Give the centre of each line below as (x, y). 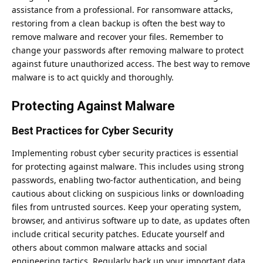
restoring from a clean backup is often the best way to (118, 23)
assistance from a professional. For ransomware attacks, (122, 10)
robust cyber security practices (131, 153)
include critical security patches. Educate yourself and (118, 234)
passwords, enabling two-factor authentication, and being (127, 180)
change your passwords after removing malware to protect (128, 50)
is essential (215, 153)
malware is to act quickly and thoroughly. (93, 77)
